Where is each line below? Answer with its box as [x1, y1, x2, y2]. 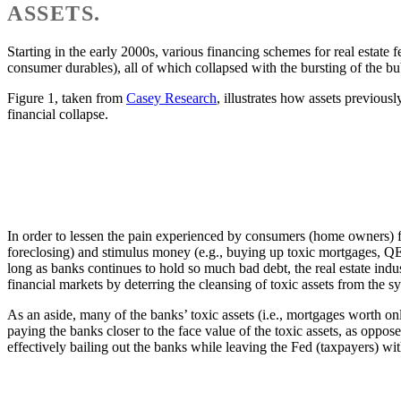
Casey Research [126, 90, 217, 106]
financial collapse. [7, 106, 108, 122]
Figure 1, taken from [7, 90, 126, 106]
